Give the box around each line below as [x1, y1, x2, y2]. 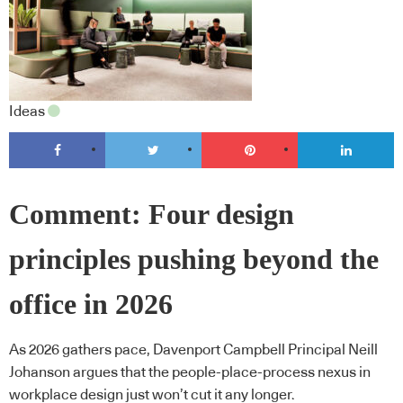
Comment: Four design [9, 199, 294, 231]
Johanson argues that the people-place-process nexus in [9, 364, 371, 380]
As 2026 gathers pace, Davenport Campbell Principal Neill [9, 342, 378, 357]
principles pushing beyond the [9, 244, 379, 276]
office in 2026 [9, 289, 173, 321]
